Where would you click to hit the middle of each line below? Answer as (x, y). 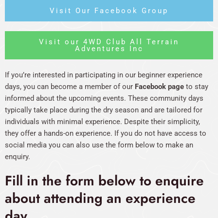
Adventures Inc (109, 48)
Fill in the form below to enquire (104, 181)
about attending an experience (100, 198)
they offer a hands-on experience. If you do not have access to (106, 133)
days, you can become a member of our (70, 86)
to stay (196, 86)
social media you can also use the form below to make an (99, 145)
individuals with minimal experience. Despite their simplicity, (102, 121)
